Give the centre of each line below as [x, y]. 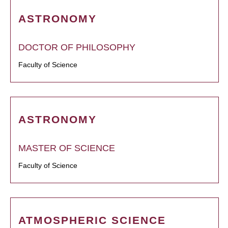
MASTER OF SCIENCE [67, 148]
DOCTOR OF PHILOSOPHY [77, 48]
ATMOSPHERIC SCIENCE [92, 220]
